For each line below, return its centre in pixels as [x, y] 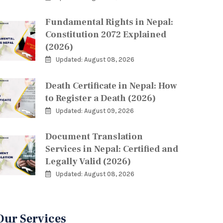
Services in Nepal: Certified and [112, 149]
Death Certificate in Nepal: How [111, 86]
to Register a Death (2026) [101, 98]
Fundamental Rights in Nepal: [109, 22]
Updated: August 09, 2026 [95, 111]
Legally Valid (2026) [88, 162]
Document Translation [94, 137]
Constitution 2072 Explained [106, 35]
